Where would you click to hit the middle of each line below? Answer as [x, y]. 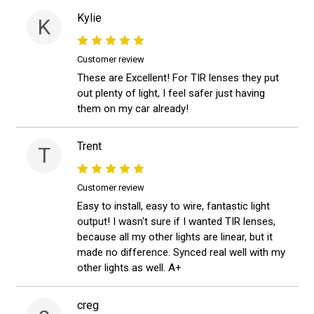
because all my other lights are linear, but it [175, 237]
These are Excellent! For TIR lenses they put [178, 78]
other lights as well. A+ [129, 268]
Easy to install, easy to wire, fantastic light [173, 206]
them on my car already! [133, 109]
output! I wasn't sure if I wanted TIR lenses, [176, 222]
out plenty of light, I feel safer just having [171, 94]
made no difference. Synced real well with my [181, 253]
